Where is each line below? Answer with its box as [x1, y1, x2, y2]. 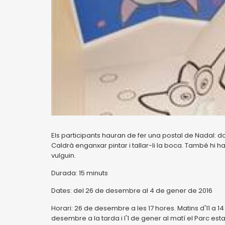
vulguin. [51, 151, 76, 160]
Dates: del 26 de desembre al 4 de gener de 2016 [51, 186, 212, 195]
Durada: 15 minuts [51, 168, 108, 178]
